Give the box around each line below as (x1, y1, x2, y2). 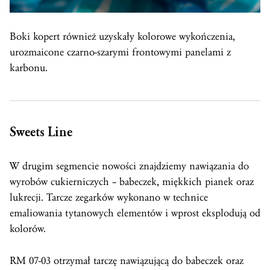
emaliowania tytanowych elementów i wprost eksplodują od (10, 206, 260, 219)
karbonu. (10, 61, 48, 74)
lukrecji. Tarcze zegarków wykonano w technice (10, 190, 208, 204)
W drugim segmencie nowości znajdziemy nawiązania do (10, 159, 249, 172)
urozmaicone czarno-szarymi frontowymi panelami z (10, 45, 231, 58)
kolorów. (10, 222, 46, 235)
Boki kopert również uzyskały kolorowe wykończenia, (10, 30, 235, 43)
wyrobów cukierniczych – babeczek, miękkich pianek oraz (10, 175, 254, 188)
